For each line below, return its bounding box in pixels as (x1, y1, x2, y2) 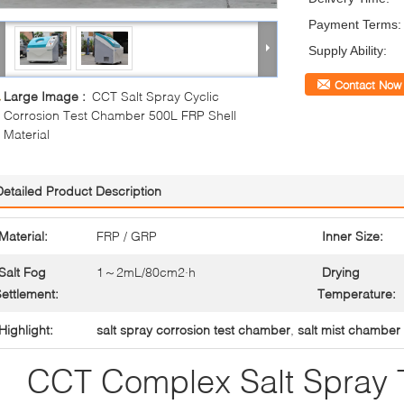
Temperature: (317, 285, 396, 301)
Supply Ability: (308, 42, 387, 58)
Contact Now (335, 77, 401, 92)
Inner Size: (322, 227, 383, 243)
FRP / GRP (96, 227, 157, 243)
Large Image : (4, 87, 92, 104)
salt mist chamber (298, 321, 400, 337)
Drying (322, 263, 360, 280)
